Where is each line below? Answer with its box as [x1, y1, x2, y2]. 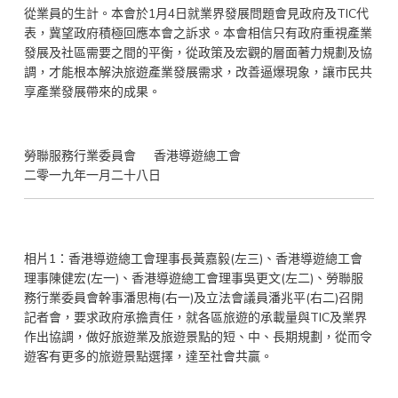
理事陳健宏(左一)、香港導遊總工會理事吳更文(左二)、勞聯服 [23, 270, 363, 287]
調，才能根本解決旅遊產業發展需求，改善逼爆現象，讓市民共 [23, 64, 372, 81]
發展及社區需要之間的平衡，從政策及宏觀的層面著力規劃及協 [23, 44, 372, 61]
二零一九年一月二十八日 [23, 167, 161, 184]
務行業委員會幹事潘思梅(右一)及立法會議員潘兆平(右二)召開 [23, 290, 363, 306]
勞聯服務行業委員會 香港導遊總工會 [23, 147, 241, 164]
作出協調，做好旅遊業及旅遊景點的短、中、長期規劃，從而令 [23, 329, 372, 346]
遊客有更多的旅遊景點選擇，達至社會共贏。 [23, 348, 273, 365]
